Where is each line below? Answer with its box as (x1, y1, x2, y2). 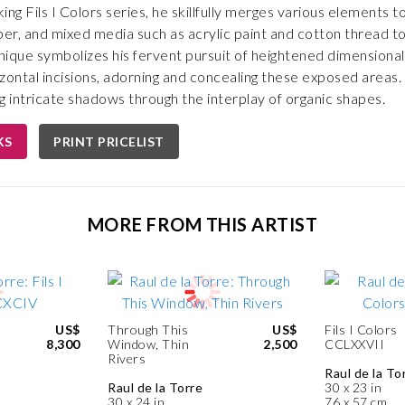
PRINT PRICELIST (53, 134, 165, 149)
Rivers (108, 351, 146, 366)
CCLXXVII (325, 336, 384, 352)
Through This (108, 322, 188, 337)
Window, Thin (108, 336, 189, 352)
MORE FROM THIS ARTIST (87, 213, 318, 235)
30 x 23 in (325, 380, 381, 395)
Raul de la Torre (108, 380, 202, 395)
